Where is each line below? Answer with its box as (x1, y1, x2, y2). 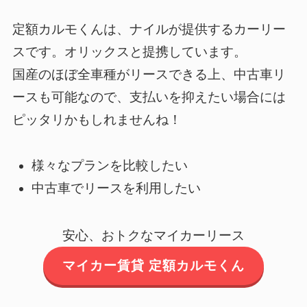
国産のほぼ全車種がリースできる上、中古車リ (12, 66, 286, 82)
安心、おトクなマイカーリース (62, 228, 245, 243)
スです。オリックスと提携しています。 (12, 44, 247, 59)
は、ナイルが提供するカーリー (103, 21, 286, 36)
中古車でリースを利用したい (32, 180, 201, 195)
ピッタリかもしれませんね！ (12, 112, 182, 127)
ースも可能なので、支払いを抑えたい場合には (12, 89, 286, 104)
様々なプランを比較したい (32, 158, 188, 173)
